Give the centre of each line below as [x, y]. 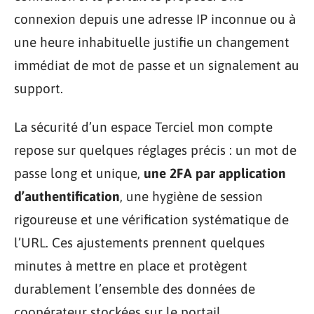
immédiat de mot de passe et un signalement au [157, 65]
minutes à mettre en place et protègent [131, 266]
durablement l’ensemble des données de [135, 289]
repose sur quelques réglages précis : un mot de [155, 150]
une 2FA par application [215, 173]
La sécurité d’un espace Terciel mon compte [143, 127]
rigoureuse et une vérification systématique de [151, 219]
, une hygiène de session [191, 196]
